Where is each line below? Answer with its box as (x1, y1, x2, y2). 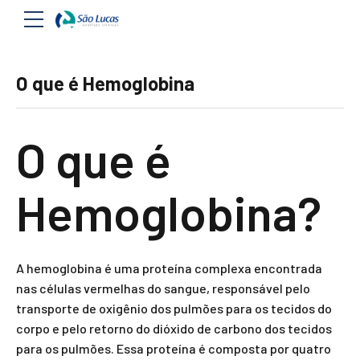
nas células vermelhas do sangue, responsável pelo (16, 280, 310, 296)
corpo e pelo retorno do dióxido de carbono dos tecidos (16, 321, 332, 336)
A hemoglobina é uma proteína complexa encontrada (16, 260, 322, 276)
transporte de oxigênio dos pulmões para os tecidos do (16, 301, 332, 316)
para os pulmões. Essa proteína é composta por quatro (16, 341, 331, 356)
